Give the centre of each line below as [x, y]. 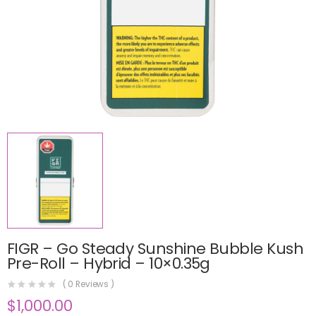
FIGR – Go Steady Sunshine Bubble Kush [156, 248]
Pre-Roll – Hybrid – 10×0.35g [109, 263]
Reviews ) [94, 285]
